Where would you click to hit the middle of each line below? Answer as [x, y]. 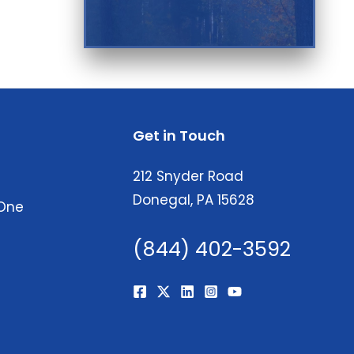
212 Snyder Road [188, 177]
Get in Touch [179, 136]
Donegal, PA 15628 [194, 200]
